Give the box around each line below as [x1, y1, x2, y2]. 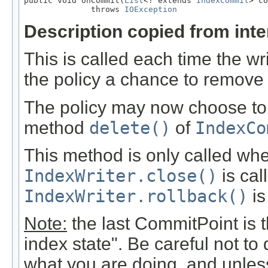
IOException [124, 5, 177, 14]
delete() [89, 117, 170, 138]
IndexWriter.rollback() [24, 185, 248, 206]
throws [24, 5, 124, 14]
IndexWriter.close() [24, 165, 217, 186]
